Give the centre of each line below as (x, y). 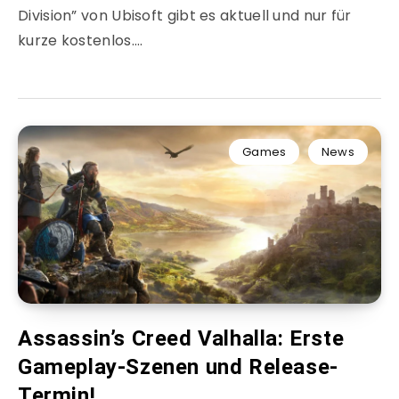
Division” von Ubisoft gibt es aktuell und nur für (185, 16)
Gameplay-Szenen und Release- (178, 367)
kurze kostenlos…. (81, 41)
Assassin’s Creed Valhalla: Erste (181, 339)
